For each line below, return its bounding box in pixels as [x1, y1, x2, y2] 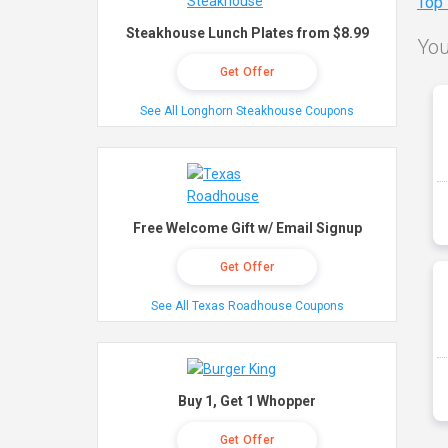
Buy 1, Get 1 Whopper [178, 393, 316, 409]
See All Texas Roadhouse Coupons [150, 299, 344, 313]
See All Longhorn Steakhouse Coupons [140, 104, 354, 118]
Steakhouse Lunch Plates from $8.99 [125, 25, 369, 41]
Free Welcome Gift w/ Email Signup [132, 220, 362, 236]
